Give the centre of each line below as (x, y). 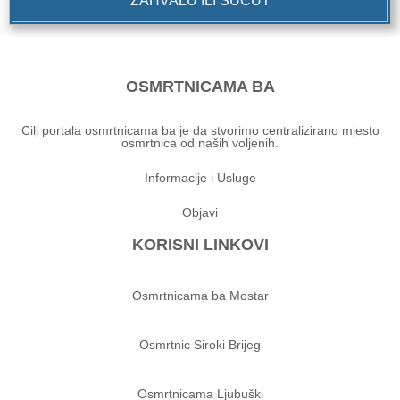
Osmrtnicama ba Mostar (200, 295)
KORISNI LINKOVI (200, 244)
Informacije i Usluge (200, 177)
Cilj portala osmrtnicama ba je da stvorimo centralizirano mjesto (200, 130)
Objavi (200, 212)
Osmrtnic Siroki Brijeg (200, 344)
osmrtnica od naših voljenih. (200, 142)
